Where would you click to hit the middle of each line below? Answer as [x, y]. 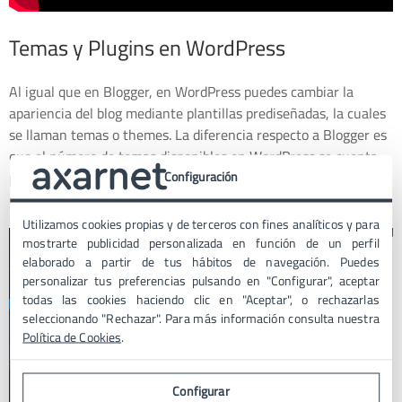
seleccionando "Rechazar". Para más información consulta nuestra [201, 318]
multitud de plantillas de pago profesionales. [143, 199]
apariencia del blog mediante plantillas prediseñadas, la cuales [197, 113]
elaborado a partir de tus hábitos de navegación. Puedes [201, 261]
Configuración [201, 176]
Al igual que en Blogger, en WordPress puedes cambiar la [181, 91]
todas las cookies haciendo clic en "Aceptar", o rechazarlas [201, 299]
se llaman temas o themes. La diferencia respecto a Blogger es [198, 134]
